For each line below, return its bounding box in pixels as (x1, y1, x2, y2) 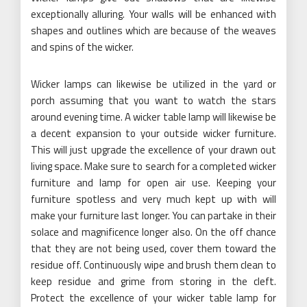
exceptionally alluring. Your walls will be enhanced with (31, 5, 276, 22)
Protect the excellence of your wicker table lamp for (31, 289, 276, 306)
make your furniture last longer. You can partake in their (31, 207, 276, 223)
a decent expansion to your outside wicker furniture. (31, 125, 276, 141)
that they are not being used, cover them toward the (31, 240, 276, 256)
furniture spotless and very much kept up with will (31, 191, 276, 207)
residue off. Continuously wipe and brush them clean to (31, 256, 276, 273)
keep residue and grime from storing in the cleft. (31, 273, 276, 289)
